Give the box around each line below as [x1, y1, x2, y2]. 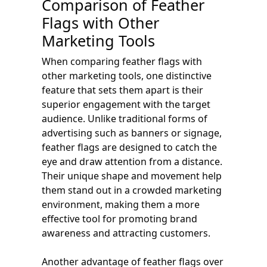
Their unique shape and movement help [42, 169, 222, 182]
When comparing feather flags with [42, 54, 202, 68]
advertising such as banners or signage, [42, 126, 222, 139]
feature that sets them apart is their [42, 83, 203, 97]
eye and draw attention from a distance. [42, 154, 222, 168]
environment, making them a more [42, 197, 200, 211]
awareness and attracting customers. [42, 226, 210, 240]
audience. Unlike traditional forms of [42, 111, 207, 125]
